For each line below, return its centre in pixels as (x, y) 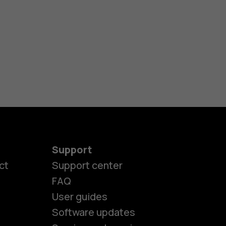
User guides (79, 197)
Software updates (93, 212)
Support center (87, 165)
